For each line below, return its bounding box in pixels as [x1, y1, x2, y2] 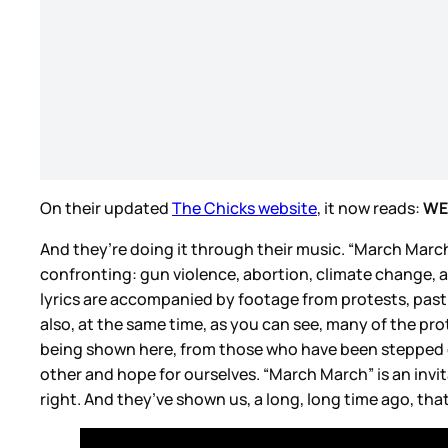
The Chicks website [172, 196, 317, 219]
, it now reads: [317, 196, 423, 219]
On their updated [40, 196, 172, 219]
